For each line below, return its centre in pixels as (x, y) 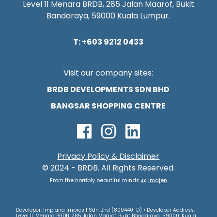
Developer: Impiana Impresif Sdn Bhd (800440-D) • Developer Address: (105, 210)
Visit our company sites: (108, 73)
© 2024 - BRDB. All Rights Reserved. (108, 168)
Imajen (157, 180)
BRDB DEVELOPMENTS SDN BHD (108, 90)
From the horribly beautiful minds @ (99, 180)
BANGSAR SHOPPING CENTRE (108, 106)
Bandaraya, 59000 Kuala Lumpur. (108, 16)
